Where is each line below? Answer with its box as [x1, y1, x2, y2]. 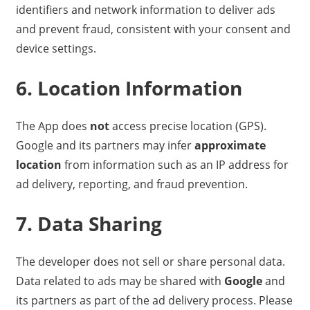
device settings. [15, 41, 96, 57]
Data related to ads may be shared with [15, 273, 224, 289]
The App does [15, 118, 90, 134]
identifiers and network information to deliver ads [15, 2, 275, 18]
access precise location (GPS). [109, 118, 266, 134]
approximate [194, 138, 266, 154]
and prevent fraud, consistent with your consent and [15, 21, 291, 37]
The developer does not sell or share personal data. [15, 254, 285, 270]
